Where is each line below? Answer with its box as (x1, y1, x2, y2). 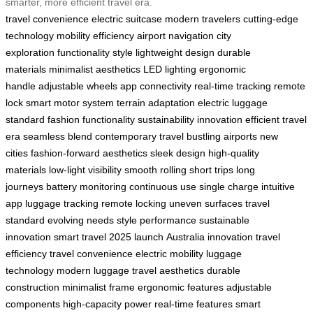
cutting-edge (243, 13, 298, 24)
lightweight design (136, 46, 214, 58)
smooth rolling (124, 163, 187, 175)
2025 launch (109, 231, 163, 242)
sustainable (199, 214, 249, 226)
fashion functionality (48, 113, 135, 125)
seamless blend (23, 130, 92, 142)
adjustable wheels (38, 80, 117, 92)
